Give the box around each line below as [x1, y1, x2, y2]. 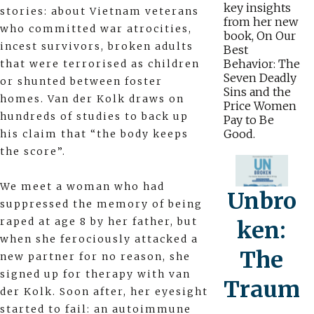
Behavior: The [223, 57, 300, 71]
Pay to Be [223, 113, 274, 128]
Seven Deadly [223, 71, 296, 86]
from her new [223, 15, 298, 29]
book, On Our [223, 29, 296, 43]
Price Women [223, 99, 296, 114]
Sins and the [223, 85, 291, 100]
